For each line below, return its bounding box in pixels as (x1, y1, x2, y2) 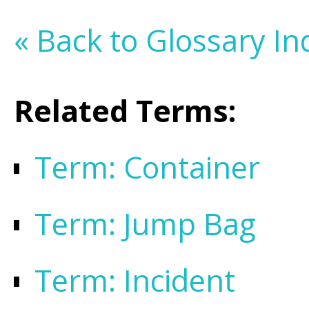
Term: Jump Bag (34, 203, 256, 244)
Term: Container (34, 147, 260, 188)
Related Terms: (14, 90, 236, 131)
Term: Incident (34, 260, 235, 301)
